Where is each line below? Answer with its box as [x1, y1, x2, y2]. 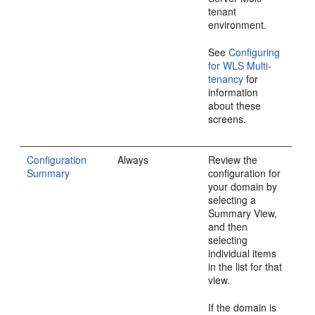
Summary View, [208, 206, 278, 220]
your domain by [208, 179, 278, 193]
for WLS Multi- [208, 58, 272, 72]
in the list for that [208, 259, 283, 274]
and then [208, 219, 248, 233]
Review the [208, 153, 258, 167]
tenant [208, 4, 237, 18]
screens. [208, 112, 247, 126]
